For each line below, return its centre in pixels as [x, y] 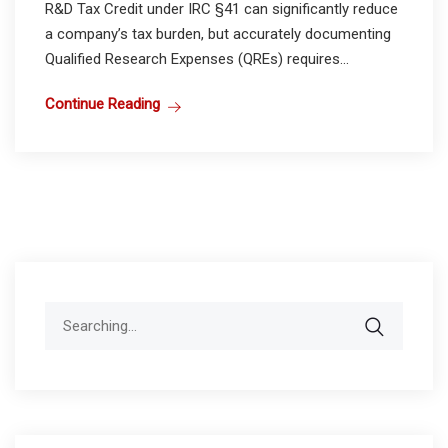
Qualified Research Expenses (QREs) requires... [197, 58]
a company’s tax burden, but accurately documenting [218, 33]
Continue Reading [102, 103]
